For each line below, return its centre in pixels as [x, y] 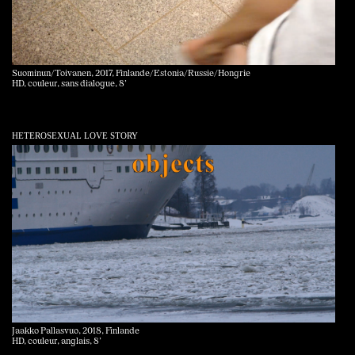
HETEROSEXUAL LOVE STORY [75, 136]
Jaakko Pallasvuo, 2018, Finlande [76, 332]
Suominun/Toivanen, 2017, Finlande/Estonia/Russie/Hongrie [131, 74]
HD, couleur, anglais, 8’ [57, 342]
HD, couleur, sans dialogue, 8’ [69, 85]
